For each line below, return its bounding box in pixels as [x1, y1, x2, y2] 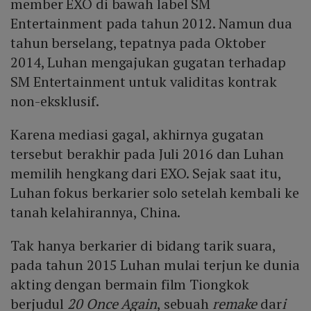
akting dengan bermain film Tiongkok [10, 275, 249, 294]
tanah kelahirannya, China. [10, 203, 181, 222]
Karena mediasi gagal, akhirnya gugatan [10, 125, 264, 144]
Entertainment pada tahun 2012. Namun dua [10, 14, 292, 33]
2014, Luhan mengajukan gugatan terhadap [10, 53, 287, 72]
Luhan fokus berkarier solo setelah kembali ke [10, 183, 299, 203]
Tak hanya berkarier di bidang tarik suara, [10, 236, 276, 255]
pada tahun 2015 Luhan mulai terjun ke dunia [10, 255, 300, 275]
